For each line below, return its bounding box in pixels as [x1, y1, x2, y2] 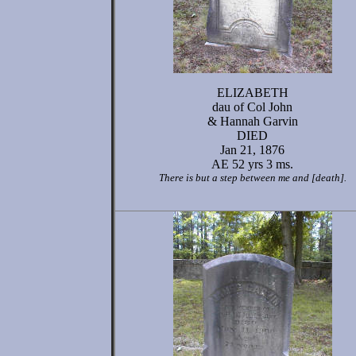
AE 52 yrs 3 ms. [211, 157, 293, 171]
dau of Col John [212, 100, 292, 114]
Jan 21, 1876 [220, 143, 284, 157]
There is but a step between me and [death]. [158, 172, 346, 184]
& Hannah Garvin [207, 114, 298, 128]
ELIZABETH [216, 86, 288, 99]
